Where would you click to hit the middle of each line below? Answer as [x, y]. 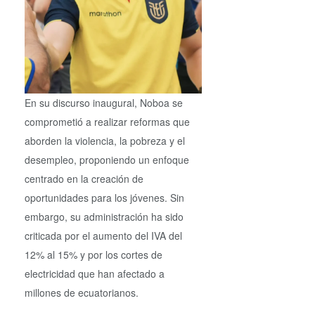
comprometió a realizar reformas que [107, 121]
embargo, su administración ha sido [104, 216]
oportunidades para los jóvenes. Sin [104, 197]
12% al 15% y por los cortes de [94, 254]
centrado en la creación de [84, 178]
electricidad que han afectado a [95, 273]
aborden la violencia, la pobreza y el [105, 140]
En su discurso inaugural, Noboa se [104, 102]
